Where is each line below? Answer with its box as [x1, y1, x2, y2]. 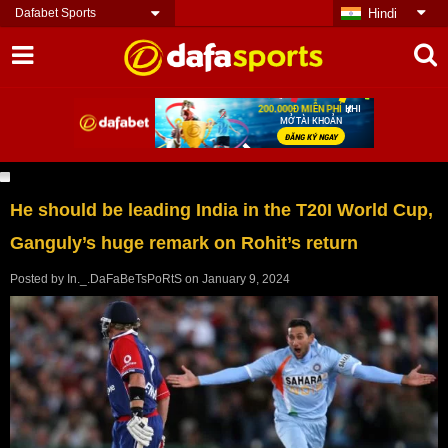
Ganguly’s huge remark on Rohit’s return [10, 232, 358, 253]
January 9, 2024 [202, 271, 290, 286]
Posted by [10, 271, 67, 286]
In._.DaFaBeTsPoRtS [67, 271, 182, 286]
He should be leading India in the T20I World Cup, [10, 199, 433, 220]
